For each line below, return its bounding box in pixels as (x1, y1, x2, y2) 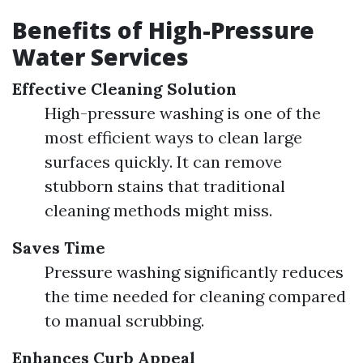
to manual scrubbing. (45, 310, 204, 331)
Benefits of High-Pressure (12, 15, 314, 45)
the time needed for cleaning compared (45, 286, 346, 306)
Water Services (12, 41, 189, 72)
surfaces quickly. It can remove (45, 152, 282, 172)
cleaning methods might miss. (45, 200, 272, 220)
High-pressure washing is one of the (45, 103, 321, 123)
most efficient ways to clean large (45, 127, 302, 147)
